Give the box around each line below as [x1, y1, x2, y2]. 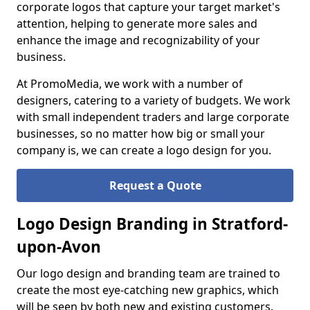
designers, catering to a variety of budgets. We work [17, 93, 291, 108]
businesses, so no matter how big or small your [17, 126, 265, 141]
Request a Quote [109, 178, 201, 193]
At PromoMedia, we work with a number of [17, 76, 243, 91]
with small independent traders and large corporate [17, 109, 289, 125]
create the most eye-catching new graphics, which [17, 282, 279, 298]
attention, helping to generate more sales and [17, 16, 257, 31]
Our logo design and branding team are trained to [17, 266, 280, 281]
